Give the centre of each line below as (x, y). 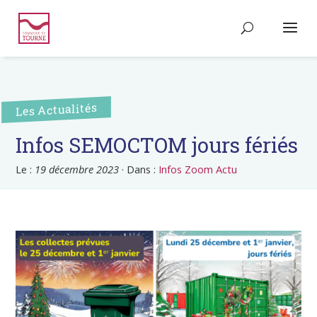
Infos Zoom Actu (198, 169)
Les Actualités (57, 110)
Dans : (143, 169)
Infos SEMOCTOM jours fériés (157, 145)
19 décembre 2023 (77, 169)
